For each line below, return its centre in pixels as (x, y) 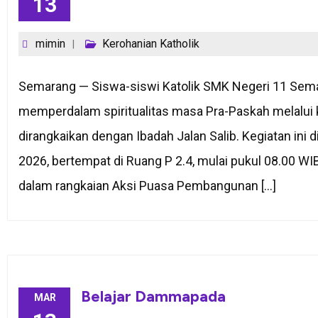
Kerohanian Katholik (151, 44)
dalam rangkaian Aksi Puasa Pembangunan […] (147, 186)
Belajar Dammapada (153, 297)
